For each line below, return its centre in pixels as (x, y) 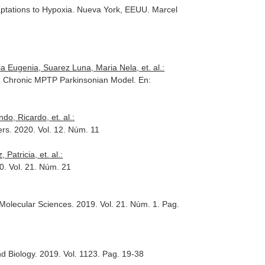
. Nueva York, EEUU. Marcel (125, 9)
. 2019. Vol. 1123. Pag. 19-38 (90, 254)
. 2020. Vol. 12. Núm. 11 (55, 130)
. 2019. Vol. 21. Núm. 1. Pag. (126, 204)
